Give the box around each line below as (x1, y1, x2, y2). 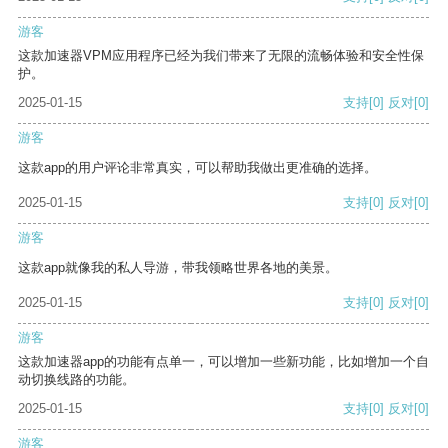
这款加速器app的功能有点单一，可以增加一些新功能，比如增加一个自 (18, 354, 429, 370)
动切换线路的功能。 (18, 372, 135, 388)
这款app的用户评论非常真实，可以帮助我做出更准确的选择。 (18, 160, 377, 176)
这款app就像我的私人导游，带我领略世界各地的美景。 (18, 260, 338, 276)
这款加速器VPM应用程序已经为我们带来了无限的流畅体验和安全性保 (18, 48, 424, 64)
